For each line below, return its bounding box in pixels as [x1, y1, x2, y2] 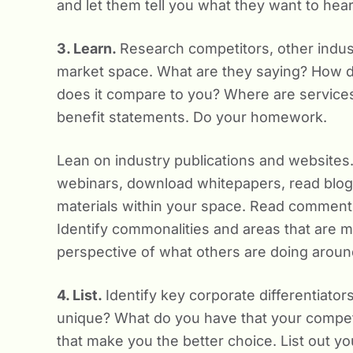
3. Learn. [57, 40, 120, 57]
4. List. [57, 287, 106, 303]
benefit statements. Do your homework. [57, 109, 327, 125]
